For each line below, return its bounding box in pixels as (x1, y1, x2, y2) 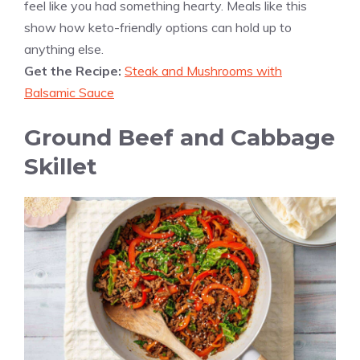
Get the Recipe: (24, 62, 125, 79)
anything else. (24, 40, 104, 57)
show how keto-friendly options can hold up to (24, 18, 292, 35)
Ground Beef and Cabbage (24, 123, 335, 151)
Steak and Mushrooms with (125, 62, 282, 79)
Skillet (24, 152, 97, 180)
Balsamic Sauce (24, 84, 114, 100)
